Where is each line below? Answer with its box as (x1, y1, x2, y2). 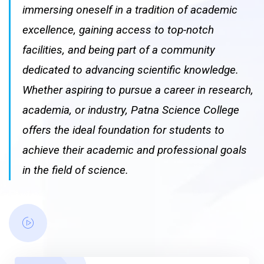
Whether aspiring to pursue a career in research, (22, 82, 253, 97)
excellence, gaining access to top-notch (22, 22, 214, 37)
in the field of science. (22, 163, 128, 177)
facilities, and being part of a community (22, 42, 215, 57)
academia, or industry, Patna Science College (22, 103, 239, 117)
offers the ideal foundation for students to (22, 123, 225, 137)
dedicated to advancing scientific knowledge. (22, 62, 239, 77)
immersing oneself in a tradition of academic (22, 2, 237, 16)
